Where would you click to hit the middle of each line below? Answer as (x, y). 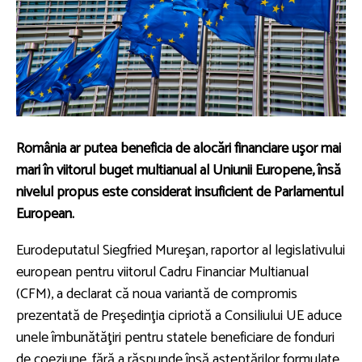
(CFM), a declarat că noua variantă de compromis (157, 294)
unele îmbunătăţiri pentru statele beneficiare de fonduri (175, 337)
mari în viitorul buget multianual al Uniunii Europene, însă (179, 170)
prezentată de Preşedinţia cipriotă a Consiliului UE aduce (179, 316)
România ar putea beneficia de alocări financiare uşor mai (179, 148)
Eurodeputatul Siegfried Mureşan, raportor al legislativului (181, 250)
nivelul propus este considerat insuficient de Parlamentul (180, 192)
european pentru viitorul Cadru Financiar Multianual (162, 272)
